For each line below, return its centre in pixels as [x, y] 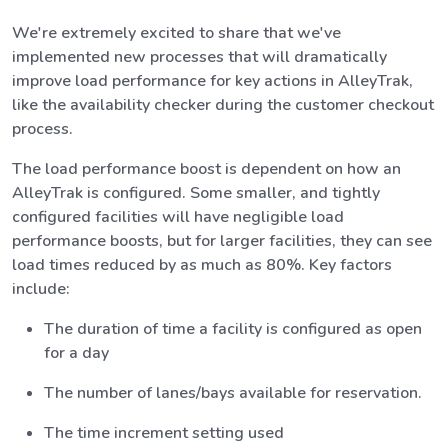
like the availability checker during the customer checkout [223, 104]
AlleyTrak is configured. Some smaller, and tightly [196, 192]
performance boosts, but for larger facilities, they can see [222, 240]
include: [41, 288]
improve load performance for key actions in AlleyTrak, [212, 80]
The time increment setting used [164, 432]
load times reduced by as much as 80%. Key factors [202, 264]
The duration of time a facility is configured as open [233, 328]
